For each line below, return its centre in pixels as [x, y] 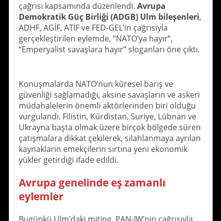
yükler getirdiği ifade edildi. [68, 160]
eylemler [41, 197]
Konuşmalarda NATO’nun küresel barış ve [96, 84]
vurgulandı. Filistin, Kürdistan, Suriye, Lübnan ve [107, 117]
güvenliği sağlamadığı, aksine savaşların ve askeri [109, 95]
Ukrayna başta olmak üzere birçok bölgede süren [110, 128]
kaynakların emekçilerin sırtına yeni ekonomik [103, 149]
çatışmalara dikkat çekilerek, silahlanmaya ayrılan [110, 138]
